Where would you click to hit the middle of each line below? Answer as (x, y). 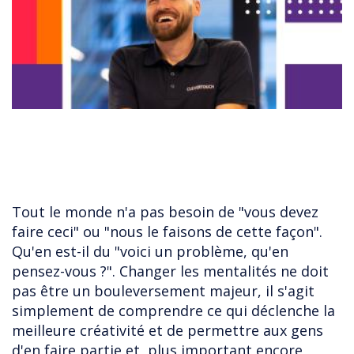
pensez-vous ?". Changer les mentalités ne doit (170, 271)
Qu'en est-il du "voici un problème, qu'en (150, 252)
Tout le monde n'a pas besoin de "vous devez (165, 212)
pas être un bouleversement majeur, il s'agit (163, 291)
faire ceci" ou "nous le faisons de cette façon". (167, 232)
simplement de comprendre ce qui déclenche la (173, 311)
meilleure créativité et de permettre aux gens (168, 331)
